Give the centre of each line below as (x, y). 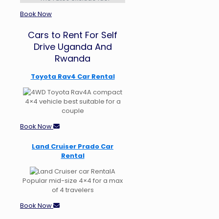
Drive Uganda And (73, 46)
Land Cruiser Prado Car (73, 146)
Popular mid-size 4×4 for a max (73, 180)
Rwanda (73, 58)
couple (73, 110)
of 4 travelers (73, 190)
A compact (105, 92)
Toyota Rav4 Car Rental (73, 76)
